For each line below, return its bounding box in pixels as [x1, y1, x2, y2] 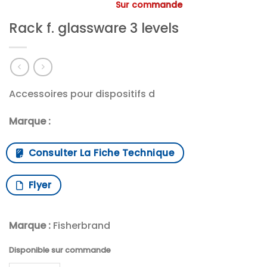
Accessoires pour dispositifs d [9, 86, 155, 101]
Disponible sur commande [9, 245, 111, 256]
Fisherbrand [51, 219, 110, 233]
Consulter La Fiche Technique [23, 146, 175, 159]
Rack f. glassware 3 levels [9, 18, 179, 38]
